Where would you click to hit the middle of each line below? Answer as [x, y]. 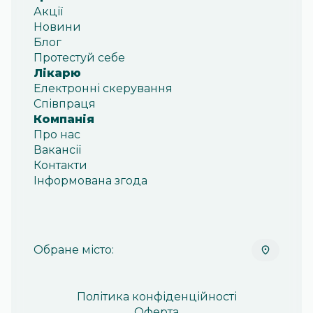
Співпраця [65, 104]
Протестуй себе [79, 58]
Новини [57, 27]
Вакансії [57, 150]
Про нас [57, 134]
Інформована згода [90, 181]
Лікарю [57, 73]
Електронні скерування [103, 88]
